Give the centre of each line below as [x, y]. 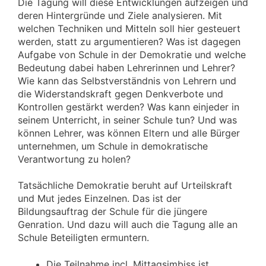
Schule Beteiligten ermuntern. [83, 238]
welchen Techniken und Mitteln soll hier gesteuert [129, 28]
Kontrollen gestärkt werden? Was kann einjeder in [129, 107]
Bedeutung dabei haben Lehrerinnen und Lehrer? [126, 67]
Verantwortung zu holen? [74, 159]
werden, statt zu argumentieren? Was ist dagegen [129, 41]
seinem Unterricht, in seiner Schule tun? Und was [127, 120]
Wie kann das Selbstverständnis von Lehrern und [127, 80]
